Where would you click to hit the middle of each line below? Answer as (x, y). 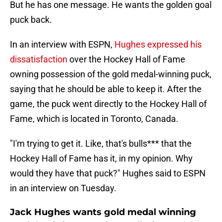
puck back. (31, 20)
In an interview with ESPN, (62, 45)
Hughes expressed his (158, 45)
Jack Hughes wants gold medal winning (103, 212)
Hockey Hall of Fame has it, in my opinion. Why (101, 159)
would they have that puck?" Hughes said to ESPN (108, 173)
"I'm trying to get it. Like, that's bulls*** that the (101, 144)
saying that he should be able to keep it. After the (106, 89)
